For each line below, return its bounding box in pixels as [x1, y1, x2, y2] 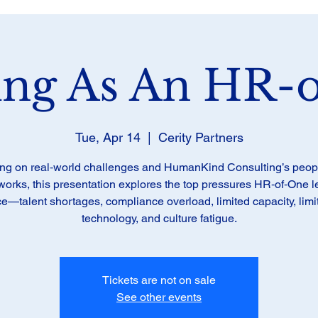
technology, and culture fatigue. [81, 212, 237, 225]
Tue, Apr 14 [75, 130, 141, 145]
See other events [116, 290, 202, 304]
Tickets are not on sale [102, 273, 216, 287]
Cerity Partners [158, 130, 243, 145]
